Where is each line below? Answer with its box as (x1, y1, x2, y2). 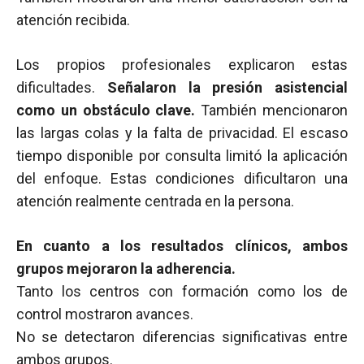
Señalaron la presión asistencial (106, 79, 348, 96)
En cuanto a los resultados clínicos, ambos (16, 237, 348, 254)
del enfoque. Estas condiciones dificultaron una (16, 170, 348, 187)
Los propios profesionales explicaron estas (16, 56, 348, 73)
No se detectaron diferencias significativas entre (16, 328, 348, 345)
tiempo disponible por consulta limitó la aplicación (16, 147, 348, 164)
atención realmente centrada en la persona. (16, 193, 294, 210)
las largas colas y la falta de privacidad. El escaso (16, 124, 348, 141)
